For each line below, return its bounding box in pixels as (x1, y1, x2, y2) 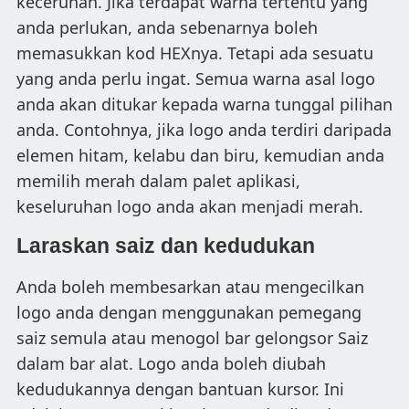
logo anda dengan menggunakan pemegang (16, 300, 362, 323)
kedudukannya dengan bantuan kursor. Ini (16, 377, 344, 400)
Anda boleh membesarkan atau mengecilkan (16, 275, 364, 298)
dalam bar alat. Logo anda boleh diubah (16, 351, 326, 374)
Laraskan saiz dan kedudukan (16, 234, 315, 257)
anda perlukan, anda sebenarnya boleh (16, 16, 318, 38)
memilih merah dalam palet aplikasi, (16, 169, 300, 192)
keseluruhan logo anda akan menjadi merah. (16, 194, 363, 217)
